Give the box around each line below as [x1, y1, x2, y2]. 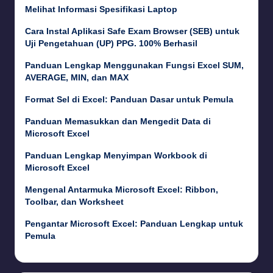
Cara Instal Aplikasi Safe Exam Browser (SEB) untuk [25, 27, 239, 37]
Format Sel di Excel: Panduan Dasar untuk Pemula [25, 95, 233, 105]
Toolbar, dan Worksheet [25, 197, 124, 207]
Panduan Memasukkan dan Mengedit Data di [25, 117, 211, 127]
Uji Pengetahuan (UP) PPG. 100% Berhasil [25, 39, 197, 49]
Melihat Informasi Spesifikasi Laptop [25, 5, 177, 15]
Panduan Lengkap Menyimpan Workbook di [25, 151, 207, 161]
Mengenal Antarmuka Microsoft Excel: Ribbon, [25, 185, 218, 195]
